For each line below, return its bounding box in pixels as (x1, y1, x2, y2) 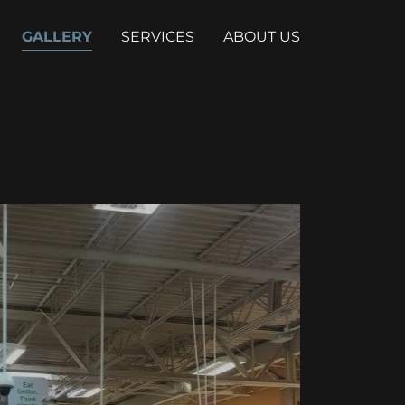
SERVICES (120, 27, 194, 45)
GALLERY (21, 27, 92, 45)
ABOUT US (222, 27, 300, 45)
